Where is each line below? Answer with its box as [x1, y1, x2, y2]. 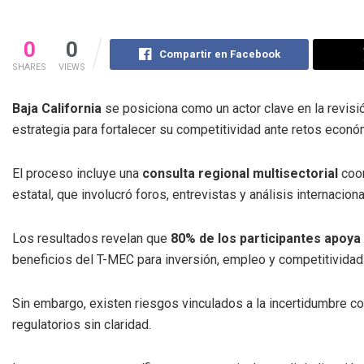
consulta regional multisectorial [142, 165, 338, 181]
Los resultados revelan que [12, 230, 171, 246]
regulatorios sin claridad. [12, 316, 151, 332]
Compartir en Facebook [158, 47, 280, 60]
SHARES [12, 61, 46, 72]
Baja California [12, 100, 102, 116]
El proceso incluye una [12, 165, 142, 181]
